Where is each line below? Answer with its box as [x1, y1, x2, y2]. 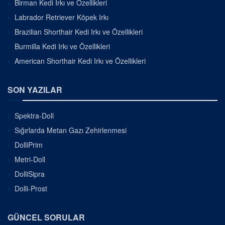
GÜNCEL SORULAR [8, 211, 85, 223]
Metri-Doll [15, 154, 45, 164]
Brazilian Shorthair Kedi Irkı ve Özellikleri [15, 26, 143, 37]
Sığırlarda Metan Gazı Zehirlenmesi [15, 125, 127, 135]
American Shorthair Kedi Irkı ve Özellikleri [15, 55, 146, 66]
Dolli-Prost [15, 183, 47, 193]
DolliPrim [15, 139, 43, 150]
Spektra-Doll [15, 110, 54, 121]
